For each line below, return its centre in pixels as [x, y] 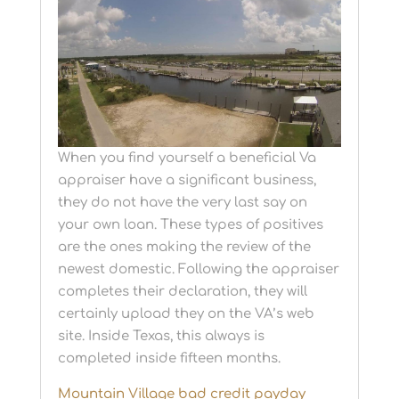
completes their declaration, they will [182, 292]
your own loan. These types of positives [190, 225]
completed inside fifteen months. [169, 359]
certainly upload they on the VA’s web [186, 314]
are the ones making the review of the [184, 248]
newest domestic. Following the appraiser [198, 270]
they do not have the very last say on [182, 203]
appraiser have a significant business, [187, 181]
